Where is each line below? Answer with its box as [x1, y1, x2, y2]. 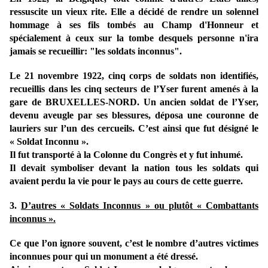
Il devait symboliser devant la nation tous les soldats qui [10, 163, 258, 173]
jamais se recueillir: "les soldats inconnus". [10, 46, 182, 57]
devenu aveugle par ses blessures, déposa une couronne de [10, 110, 258, 121]
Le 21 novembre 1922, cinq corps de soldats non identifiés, [10, 71, 258, 81]
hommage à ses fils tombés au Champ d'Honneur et [10, 20, 258, 31]
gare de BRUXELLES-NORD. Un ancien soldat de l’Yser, [10, 97, 258, 108]
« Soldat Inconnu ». [10, 136, 89, 147]
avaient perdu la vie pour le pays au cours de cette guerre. [10, 176, 243, 187]
